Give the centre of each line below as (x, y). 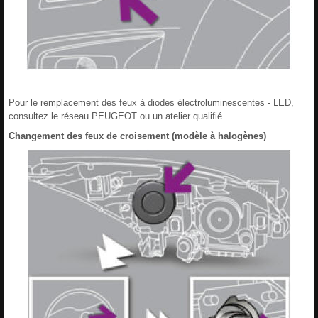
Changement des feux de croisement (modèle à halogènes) (137, 136)
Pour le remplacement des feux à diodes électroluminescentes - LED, (151, 102)
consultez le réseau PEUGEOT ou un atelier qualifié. (117, 116)
